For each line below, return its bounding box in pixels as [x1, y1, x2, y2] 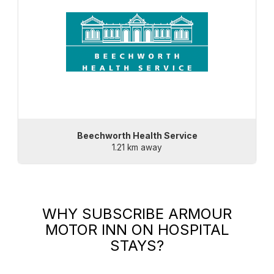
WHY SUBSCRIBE [42, 205, 168, 223]
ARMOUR [168, 205, 232, 223]
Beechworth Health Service [76, 130, 198, 141]
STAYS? [110, 237, 164, 255]
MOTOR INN [45, 221, 127, 239]
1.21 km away [112, 143, 162, 153]
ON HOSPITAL [127, 221, 229, 239]
